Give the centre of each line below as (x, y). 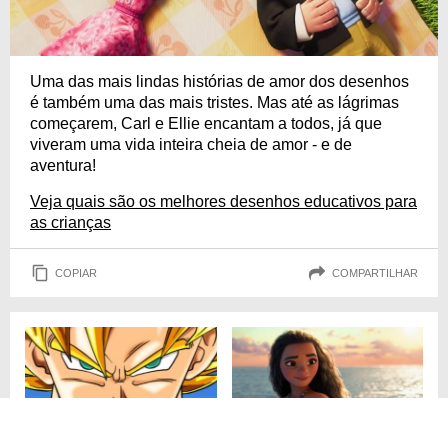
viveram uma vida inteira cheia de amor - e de (191, 145)
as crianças (70, 223)
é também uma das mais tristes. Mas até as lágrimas (214, 103)
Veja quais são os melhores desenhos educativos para (223, 202)
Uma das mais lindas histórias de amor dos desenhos (219, 82)
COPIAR (76, 272)
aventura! (63, 166)
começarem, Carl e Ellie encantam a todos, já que (206, 124)
